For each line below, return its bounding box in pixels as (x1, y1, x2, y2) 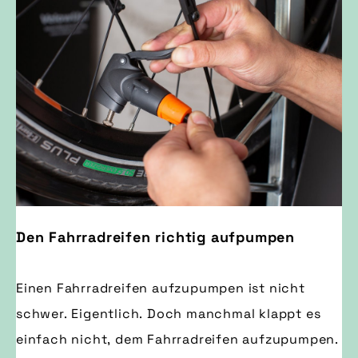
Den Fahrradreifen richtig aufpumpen (16, 227, 295, 246)
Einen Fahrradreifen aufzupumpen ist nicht (16, 279, 305, 296)
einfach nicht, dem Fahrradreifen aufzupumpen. (16, 330, 339, 348)
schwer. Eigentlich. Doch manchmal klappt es (16, 304, 321, 322)
